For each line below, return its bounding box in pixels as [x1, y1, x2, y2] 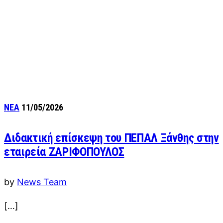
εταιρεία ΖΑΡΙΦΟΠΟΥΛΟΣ [4, 144, 124, 159]
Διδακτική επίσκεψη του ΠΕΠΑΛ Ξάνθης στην [4, 130, 219, 145]
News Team [17, 176, 67, 187]
